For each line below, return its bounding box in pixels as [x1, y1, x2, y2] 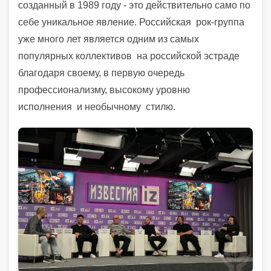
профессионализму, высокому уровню [18, 85, 190, 95]
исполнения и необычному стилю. [18, 102, 175, 112]
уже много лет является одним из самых [18, 34, 199, 44]
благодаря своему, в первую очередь [18, 68, 184, 78]
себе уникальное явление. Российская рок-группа [18, 17, 244, 27]
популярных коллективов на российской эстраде [18, 51, 240, 61]
